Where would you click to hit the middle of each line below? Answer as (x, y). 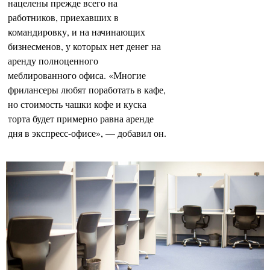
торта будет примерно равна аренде (81, 118)
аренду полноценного (53, 60)
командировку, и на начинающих (77, 31)
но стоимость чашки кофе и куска (77, 104)
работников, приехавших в (63, 17)
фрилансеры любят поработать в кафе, (87, 89)
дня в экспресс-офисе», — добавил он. (87, 133)
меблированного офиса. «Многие (77, 75)
